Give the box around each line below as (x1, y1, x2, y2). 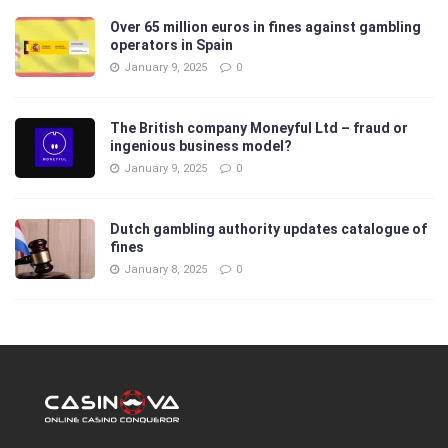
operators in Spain (110, 36, 233, 53)
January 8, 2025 (124, 262, 207, 276)
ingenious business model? (110, 137, 292, 154)
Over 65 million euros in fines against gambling (110, 18, 421, 35)
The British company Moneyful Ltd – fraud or (110, 119, 408, 136)
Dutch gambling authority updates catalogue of (110, 220, 427, 237)
